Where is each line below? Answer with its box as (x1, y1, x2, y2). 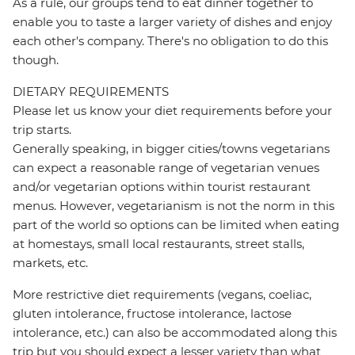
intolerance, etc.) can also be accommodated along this (13, 325, 337, 341)
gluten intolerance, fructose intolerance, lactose (13, 306, 292, 322)
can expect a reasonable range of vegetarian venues (13, 160, 319, 176)
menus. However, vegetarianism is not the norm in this (13, 198, 334, 214)
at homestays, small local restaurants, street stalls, (13, 236, 304, 252)
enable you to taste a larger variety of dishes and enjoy (13, 14, 332, 30)
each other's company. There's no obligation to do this (13, 33, 328, 49)
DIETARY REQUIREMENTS (13, 84, 169, 100)
